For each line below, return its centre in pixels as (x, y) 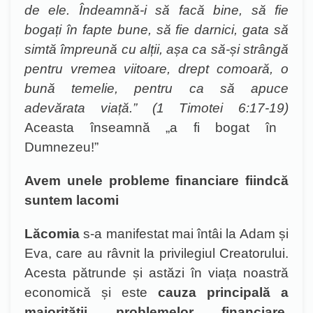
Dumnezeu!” (61, 147)
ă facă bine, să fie (226, 10)
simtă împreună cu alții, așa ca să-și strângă (156, 49)
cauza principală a (223, 292)
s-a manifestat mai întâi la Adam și (184, 234)
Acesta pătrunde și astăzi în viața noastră (156, 273)
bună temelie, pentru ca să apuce (156, 88)
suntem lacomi (72, 200)
